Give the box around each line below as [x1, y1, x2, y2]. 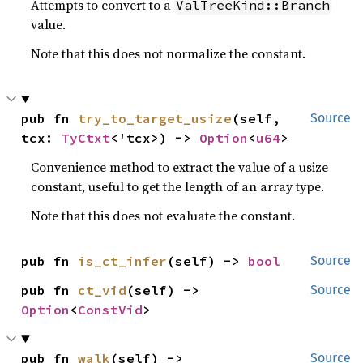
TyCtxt [62, 130, 111, 146]
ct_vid [78, 282, 127, 298]
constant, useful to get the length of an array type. [31, 177, 325, 195]
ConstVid [78, 301, 143, 318]
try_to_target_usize [78, 110, 233, 126]
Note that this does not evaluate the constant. [31, 207, 296, 224]
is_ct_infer [78, 253, 168, 269]
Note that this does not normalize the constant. [31, 45, 306, 62]
